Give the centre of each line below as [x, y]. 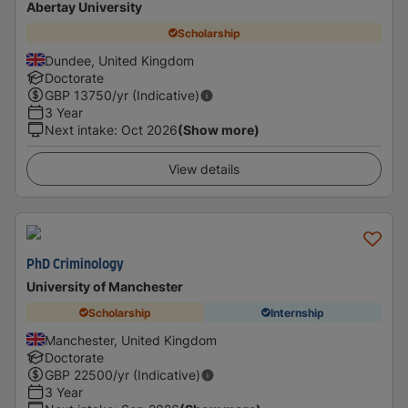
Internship [297, 312]
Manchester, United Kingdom [131, 340]
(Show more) [219, 130]
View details [204, 169]
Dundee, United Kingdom [119, 61]
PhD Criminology [75, 265]
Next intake [79, 130]
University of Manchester [105, 286]
